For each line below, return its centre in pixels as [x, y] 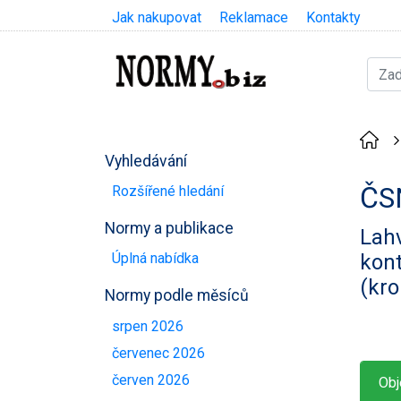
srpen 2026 [148, 326]
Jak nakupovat [157, 17]
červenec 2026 [158, 353]
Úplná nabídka [155, 259]
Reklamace [254, 17]
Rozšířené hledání [168, 191]
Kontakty [333, 17]
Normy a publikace [169, 228]
